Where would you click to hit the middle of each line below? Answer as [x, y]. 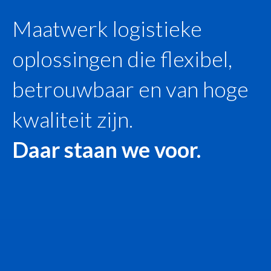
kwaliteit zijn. [73, 119]
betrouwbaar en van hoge [130, 89]
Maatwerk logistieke [107, 28]
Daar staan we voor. [106, 149]
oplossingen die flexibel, [122, 58]
